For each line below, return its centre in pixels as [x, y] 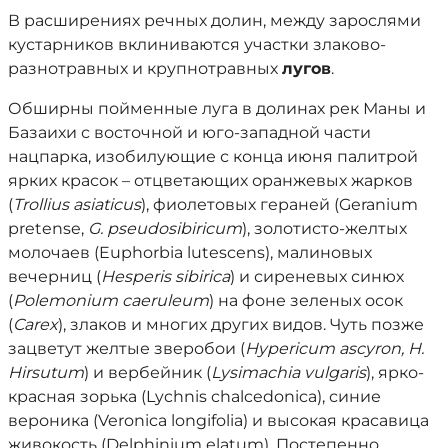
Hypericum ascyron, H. [334, 348]
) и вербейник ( [147, 372]
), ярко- [395, 372]
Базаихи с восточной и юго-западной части [189, 132]
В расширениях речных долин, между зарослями [214, 20]
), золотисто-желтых [324, 228]
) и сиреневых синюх [317, 276]
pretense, [48, 228]
